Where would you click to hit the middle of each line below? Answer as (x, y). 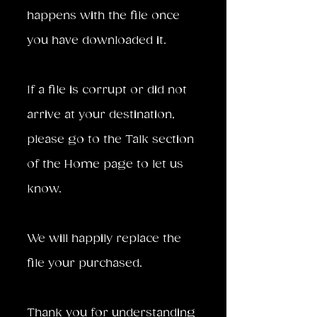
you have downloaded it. (97, 40)
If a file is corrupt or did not (107, 90)
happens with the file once (103, 16)
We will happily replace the (104, 238)
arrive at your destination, (101, 115)
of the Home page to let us (105, 164)
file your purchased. (85, 263)
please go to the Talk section (110, 139)
